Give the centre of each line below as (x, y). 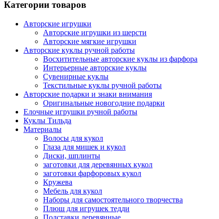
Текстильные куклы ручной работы (102, 85)
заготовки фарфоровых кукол (92, 173)
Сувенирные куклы (76, 76)
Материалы (43, 129)
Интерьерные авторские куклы (95, 67)
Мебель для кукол (73, 191)
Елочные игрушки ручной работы (80, 111)
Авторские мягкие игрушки (90, 41)
